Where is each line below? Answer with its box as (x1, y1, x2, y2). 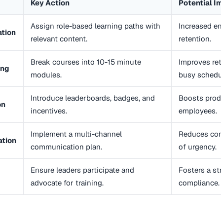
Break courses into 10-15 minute (31, 57, 141, 67)
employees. (179, 106, 217, 116)
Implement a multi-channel (31, 129, 122, 139)
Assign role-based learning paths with (31, 21, 160, 31)
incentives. (31, 106, 67, 116)
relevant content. (31, 34, 87, 44)
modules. (31, 70, 62, 80)
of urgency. (179, 142, 217, 152)
